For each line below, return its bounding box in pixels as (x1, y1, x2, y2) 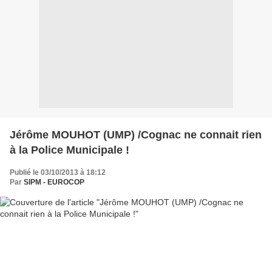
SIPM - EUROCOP (24, 177, 84, 186)
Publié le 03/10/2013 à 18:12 (10, 168, 106, 177)
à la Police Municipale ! (10, 143, 129, 156)
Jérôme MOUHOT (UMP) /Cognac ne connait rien (10, 128, 262, 141)
